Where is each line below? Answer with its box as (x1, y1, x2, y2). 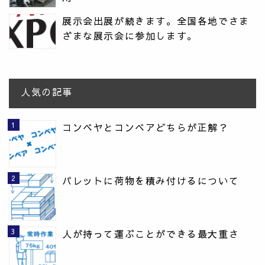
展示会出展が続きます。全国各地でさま (62, 14, 250, 27)
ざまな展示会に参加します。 (62, 29, 198, 42)
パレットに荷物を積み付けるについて (62, 173, 240, 187)
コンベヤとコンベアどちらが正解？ (62, 120, 229, 134)
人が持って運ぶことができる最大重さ (62, 227, 240, 240)
